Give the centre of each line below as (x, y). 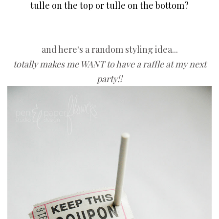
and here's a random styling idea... (109, 50)
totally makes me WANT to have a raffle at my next (109, 64)
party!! (109, 79)
